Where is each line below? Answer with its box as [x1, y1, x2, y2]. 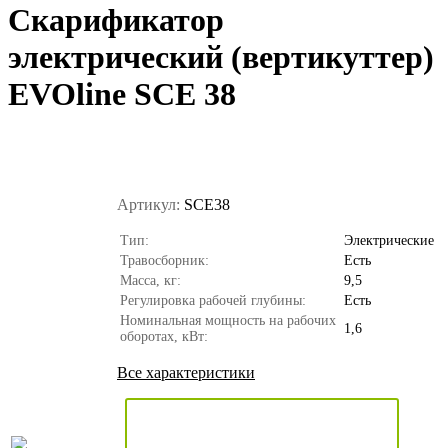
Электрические [344, 232, 434, 248]
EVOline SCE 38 [8, 76, 236, 113]
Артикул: [117, 195, 180, 213]
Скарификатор [8, 2, 224, 39]
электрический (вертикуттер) [8, 39, 434, 76]
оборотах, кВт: [120, 328, 208, 344]
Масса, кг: [120, 272, 181, 288]
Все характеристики [117, 363, 255, 381]
